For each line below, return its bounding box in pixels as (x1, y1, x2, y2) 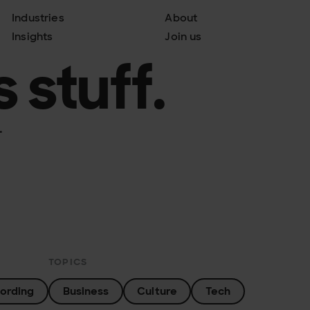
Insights (12, 29, 53, 44)
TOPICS (48, 255, 88, 268)
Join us (165, 29, 202, 44)
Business (62, 284, 109, 298)
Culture (137, 284, 177, 298)
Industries (12, 10, 64, 25)
